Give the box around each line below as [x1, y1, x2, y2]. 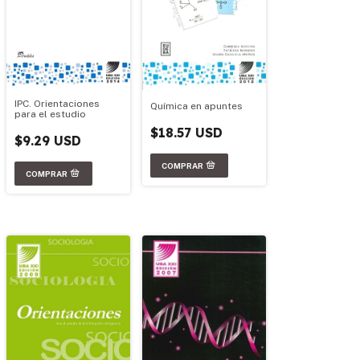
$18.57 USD [150, 124, 223, 141]
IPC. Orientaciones [14, 97, 100, 109]
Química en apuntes [150, 100, 243, 112]
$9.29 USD [14, 132, 81, 149]
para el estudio [14, 108, 86, 120]
